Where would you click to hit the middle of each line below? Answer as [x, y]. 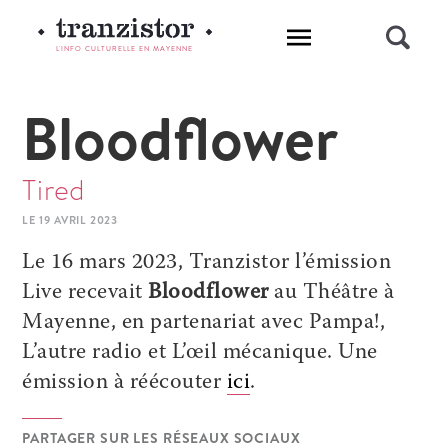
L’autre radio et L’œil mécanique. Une [200, 353]
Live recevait [85, 293]
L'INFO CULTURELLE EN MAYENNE [125, 49]
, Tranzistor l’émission [284, 263]
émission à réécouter [122, 383]
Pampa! [341, 323]
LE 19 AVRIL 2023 [70, 220]
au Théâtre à [331, 293]
